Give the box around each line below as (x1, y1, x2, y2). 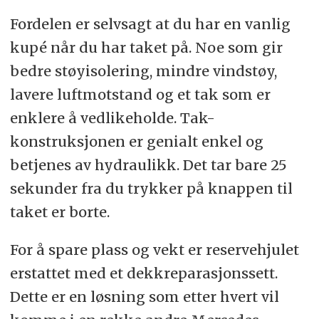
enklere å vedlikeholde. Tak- (9, 108, 215, 127)
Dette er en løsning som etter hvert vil (9, 287, 279, 305)
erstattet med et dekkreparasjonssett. (9, 263, 278, 282)
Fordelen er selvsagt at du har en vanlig (9, 14, 291, 33)
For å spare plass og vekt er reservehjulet (9, 240, 299, 258)
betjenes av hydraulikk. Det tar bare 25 (9, 155, 287, 174)
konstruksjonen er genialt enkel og (9, 132, 263, 150)
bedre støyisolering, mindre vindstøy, (9, 61, 277, 80)
